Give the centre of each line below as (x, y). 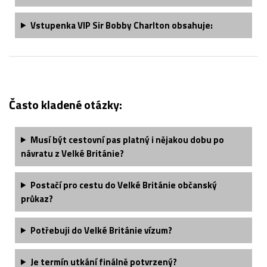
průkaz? (37, 198)
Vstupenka (54, 25)
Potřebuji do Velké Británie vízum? (101, 230)
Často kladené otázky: (66, 104)
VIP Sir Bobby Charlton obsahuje (144, 25)
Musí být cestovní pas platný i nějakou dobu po (127, 139)
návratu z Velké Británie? (72, 153)
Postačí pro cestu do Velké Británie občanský (123, 185)
